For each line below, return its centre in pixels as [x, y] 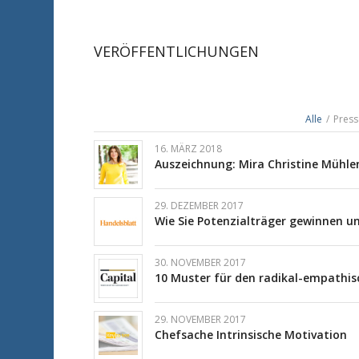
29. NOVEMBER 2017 [201, 319]
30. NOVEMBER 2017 [201, 262]
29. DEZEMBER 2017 [200, 205]
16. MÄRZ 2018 [189, 148]
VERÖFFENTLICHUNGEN [177, 51]
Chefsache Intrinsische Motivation [251, 334]
